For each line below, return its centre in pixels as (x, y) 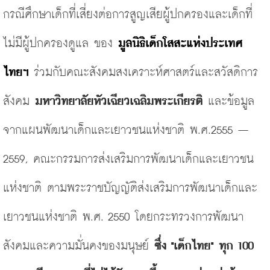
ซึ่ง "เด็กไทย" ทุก (193, 246)
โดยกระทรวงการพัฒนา (189, 217)
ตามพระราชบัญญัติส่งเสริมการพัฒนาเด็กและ (152, 188)
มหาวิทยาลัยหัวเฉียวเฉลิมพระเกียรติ (119, 102)
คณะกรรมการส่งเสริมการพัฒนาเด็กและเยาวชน (143, 159)
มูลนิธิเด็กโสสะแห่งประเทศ (180, 44)
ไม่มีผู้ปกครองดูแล (46, 44)
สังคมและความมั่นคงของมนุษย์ (79, 246)
